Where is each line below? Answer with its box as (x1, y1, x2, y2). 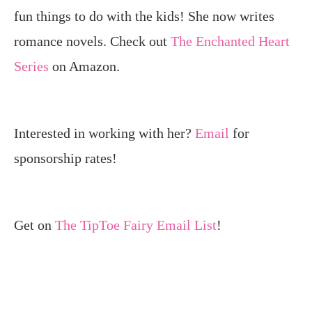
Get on (14, 217, 55, 233)
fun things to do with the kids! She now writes (14, 8, 274, 24)
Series (14, 58, 49, 75)
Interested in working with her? (14, 125, 195, 141)
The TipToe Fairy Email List (55, 217, 217, 233)
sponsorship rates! (14, 150, 117, 166)
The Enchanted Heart (171, 33, 290, 49)
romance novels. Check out (14, 33, 171, 49)
